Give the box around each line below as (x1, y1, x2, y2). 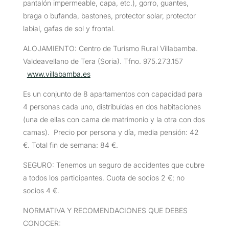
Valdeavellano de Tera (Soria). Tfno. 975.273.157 (22, 56, 183, 65)
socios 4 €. (22, 186, 59, 195)
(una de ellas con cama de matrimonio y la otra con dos (22, 114, 205, 124)
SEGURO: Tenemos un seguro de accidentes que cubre (22, 160, 204, 169)
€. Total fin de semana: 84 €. (22, 140, 118, 149)
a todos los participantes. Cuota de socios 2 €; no (22, 173, 185, 182)
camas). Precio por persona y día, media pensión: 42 (22, 127, 199, 136)
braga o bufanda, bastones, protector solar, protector (22, 11, 196, 20)
